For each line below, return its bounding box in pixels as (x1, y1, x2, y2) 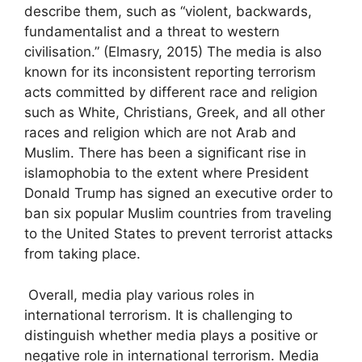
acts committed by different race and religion (24, 84, 318, 101)
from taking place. (24, 246, 141, 263)
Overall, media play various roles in (24, 286, 255, 303)
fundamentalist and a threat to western (24, 23, 280, 40)
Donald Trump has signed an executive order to (24, 185, 333, 202)
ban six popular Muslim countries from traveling (24, 205, 331, 222)
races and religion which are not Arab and (24, 124, 297, 141)
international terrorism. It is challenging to (24, 306, 293, 323)
